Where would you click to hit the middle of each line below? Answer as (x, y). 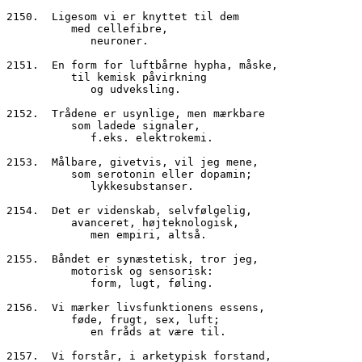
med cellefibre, (120, 28)
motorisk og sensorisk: (142, 271)
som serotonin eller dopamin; (162, 174)
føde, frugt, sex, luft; (145, 319)
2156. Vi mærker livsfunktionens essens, (136, 307)
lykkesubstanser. (142, 186)
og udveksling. (136, 89)
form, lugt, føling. (152, 283)
